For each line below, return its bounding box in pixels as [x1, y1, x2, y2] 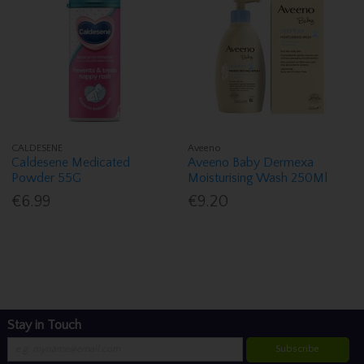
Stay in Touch [6, 317, 81, 332]
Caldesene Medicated [11, 155, 131, 171]
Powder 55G [11, 171, 82, 186]
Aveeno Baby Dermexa [188, 155, 314, 171]
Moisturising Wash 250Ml [188, 171, 328, 186]
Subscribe [275, 344, 320, 355]
